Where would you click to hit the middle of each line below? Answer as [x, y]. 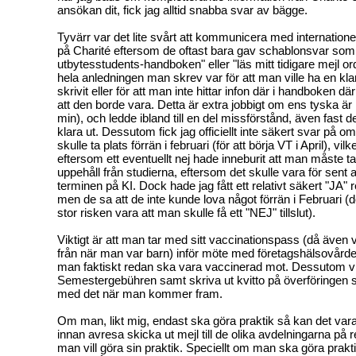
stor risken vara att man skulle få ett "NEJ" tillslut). [186, 212]
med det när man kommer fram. [140, 293]
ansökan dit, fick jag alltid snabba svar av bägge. [182, 10]
